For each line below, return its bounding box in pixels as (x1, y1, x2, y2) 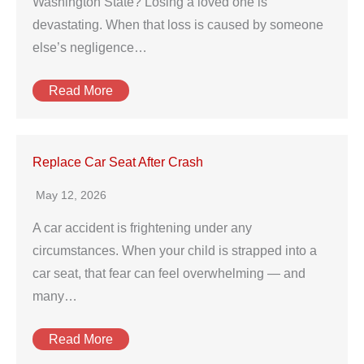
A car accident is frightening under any (32, 221, 252, 235)
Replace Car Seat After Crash (32, 155, 203, 169)
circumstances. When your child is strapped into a (32, 244, 317, 258)
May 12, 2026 (36, 188, 106, 201)
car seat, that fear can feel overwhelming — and (32, 266, 305, 280)
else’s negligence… (32, 41, 147, 54)
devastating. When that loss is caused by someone (32, 18, 323, 32)
